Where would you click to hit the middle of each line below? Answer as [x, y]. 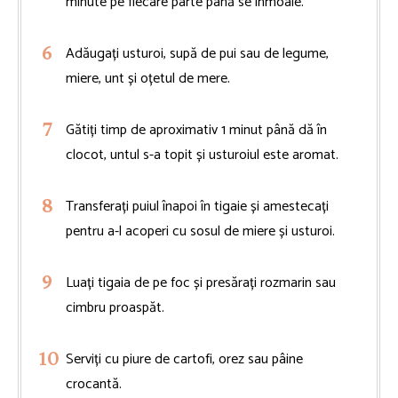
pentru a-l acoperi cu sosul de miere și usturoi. [200, 231]
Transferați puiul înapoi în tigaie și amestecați [197, 206]
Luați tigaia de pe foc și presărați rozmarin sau [201, 283]
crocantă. [94, 384]
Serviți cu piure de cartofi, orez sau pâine [184, 359]
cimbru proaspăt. [115, 307]
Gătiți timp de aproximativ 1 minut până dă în [196, 130]
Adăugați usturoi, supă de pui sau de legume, [197, 53]
